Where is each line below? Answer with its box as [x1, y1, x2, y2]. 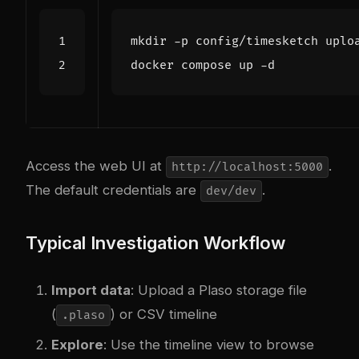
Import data [51, 281, 131, 298]
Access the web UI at [26, 157, 166, 174]
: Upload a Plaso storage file [131, 281, 307, 298]
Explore [51, 336, 103, 353]
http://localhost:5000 [171, 159, 323, 175]
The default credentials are [26, 181, 200, 198]
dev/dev [205, 183, 256, 199]
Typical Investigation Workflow [26, 232, 285, 253]
